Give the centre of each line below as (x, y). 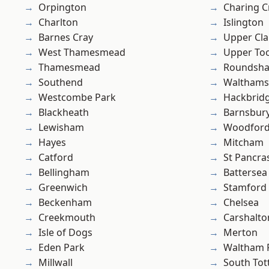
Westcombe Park (77, 98)
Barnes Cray (66, 38)
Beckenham (65, 203)
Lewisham (61, 128)
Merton (240, 233)
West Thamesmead (82, 53)
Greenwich (63, 188)
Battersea (245, 173)
